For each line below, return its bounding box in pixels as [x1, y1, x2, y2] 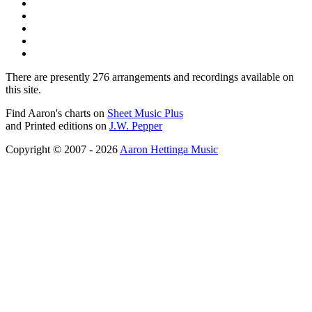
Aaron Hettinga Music [120, 143, 218, 156]
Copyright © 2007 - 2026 [6, 143, 120, 156]
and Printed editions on [6, 120, 109, 132]
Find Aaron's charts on [6, 107, 107, 120]
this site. [6, 84, 41, 96]
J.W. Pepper [109, 120, 162, 132]
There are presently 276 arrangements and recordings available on [6, 71, 294, 84]
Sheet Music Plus [107, 107, 183, 120]
